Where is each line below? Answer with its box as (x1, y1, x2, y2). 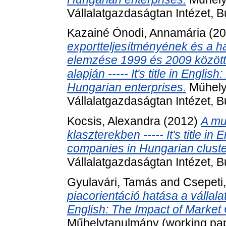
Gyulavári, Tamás (67, 175, 157, 189)
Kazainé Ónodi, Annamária (67, 26, 206, 40)
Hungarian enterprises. (67, 81, 186, 94)
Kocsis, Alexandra (67, 115, 160, 128)
